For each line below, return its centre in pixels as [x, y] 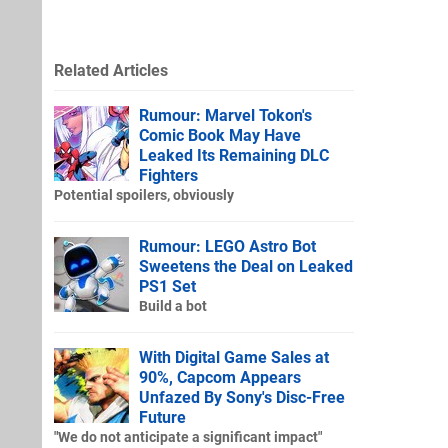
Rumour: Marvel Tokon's [225, 115]
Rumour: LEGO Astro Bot [227, 246]
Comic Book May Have [220, 135]
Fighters [168, 175]
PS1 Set [167, 286]
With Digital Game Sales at [234, 357]
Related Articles [111, 70]
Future [162, 417]
